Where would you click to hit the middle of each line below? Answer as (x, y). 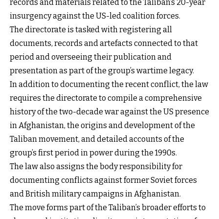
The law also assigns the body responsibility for (96, 166)
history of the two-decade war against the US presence (109, 111)
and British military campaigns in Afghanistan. (95, 194)
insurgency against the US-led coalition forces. (95, 16)
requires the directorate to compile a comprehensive (106, 98)
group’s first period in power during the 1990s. (93, 153)
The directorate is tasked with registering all (91, 29)
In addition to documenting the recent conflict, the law (109, 84)
